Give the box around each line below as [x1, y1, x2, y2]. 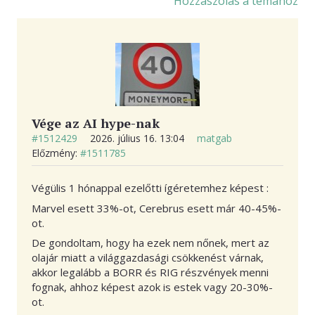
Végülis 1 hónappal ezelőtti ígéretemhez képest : [32, 181, 269, 195]
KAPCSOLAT [21, 20, 88, 36]
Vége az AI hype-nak [32, 115, 160, 132]
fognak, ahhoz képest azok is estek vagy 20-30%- [32, 280, 273, 295]
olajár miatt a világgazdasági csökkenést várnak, [32, 250, 264, 265]
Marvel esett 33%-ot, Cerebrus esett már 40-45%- [32, 200, 281, 215]
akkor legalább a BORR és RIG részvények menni [32, 265, 269, 280]
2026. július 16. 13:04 [90, 131, 187, 146]
